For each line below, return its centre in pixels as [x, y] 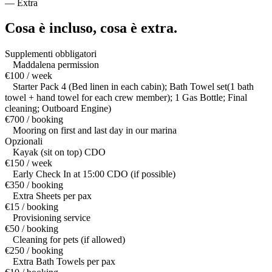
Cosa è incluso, [51, 28]
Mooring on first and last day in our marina [95, 131]
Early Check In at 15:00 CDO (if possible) [94, 174]
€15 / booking [32, 207]
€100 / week [29, 76]
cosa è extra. [139, 28]
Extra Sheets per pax [52, 196]
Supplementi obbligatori [51, 54]
